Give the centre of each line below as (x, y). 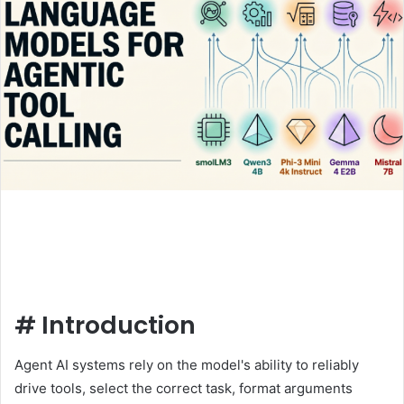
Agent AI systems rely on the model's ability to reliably (187, 365)
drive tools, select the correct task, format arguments (184, 389)
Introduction (119, 325)
